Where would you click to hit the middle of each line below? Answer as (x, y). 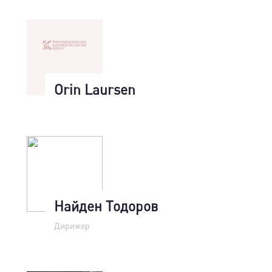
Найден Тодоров (106, 206)
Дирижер (72, 225)
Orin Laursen (95, 89)
